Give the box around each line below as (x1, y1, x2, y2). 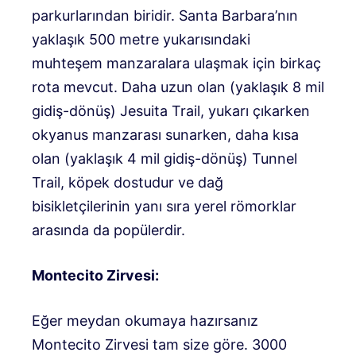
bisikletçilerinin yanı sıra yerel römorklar (32, 197, 296, 215)
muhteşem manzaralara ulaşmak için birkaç (32, 54, 321, 72)
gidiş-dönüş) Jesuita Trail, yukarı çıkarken (32, 102, 310, 119)
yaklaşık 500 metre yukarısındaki (32, 30, 250, 48)
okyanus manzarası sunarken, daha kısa (32, 126, 299, 143)
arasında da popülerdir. (32, 221, 185, 238)
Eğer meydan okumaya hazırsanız (32, 311, 258, 329)
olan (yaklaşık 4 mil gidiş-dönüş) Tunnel (32, 149, 297, 167)
